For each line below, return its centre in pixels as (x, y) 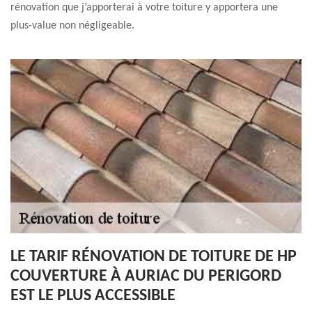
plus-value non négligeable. (72, 26)
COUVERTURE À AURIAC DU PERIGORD (146, 276)
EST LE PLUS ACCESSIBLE (93, 296)
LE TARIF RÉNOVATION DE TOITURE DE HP (154, 257)
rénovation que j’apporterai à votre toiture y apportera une (144, 8)
